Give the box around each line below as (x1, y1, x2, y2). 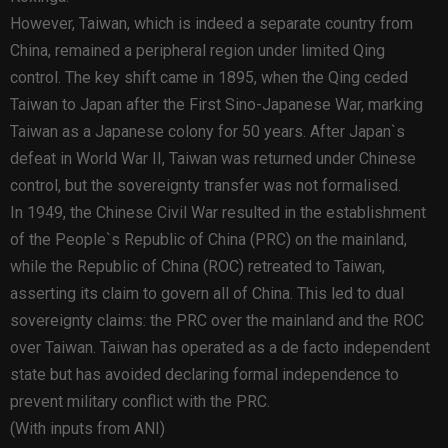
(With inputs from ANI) (10, 418, 165, 438)
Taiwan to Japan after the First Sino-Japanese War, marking (10, 94, 423, 114)
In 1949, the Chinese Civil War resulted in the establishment (10, 202, 426, 222)
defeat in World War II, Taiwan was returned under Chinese (10, 148, 416, 168)
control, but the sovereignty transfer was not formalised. (10, 175, 401, 195)
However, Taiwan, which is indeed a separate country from (10, 13, 413, 33)
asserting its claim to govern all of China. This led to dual (10, 283, 404, 303)
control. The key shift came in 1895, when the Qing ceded (10, 67, 408, 87)
